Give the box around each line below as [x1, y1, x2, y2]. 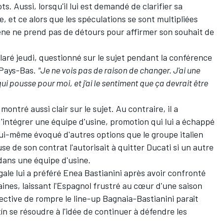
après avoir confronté [122, 167, 206, 178]
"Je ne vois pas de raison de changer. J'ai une [38, 64, 200, 75]
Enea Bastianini [63, 167, 122, 178]
